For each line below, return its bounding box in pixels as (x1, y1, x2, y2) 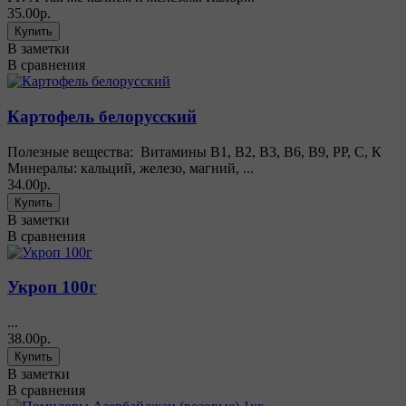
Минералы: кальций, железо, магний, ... (7, 159, 254, 176)
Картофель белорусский (7, 107, 197, 127)
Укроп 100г (7, 277, 97, 297)
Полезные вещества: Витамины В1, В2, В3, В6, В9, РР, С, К (7, 143, 382, 159)
